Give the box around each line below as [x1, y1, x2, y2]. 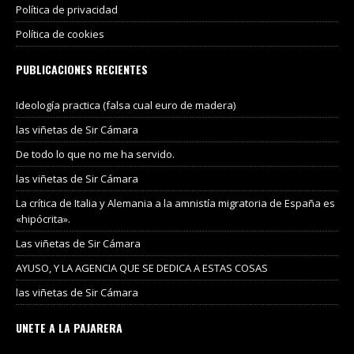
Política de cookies [16, 27, 104, 42]
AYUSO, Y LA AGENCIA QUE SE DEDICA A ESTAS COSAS [16, 261, 268, 276]
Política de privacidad [16, 2, 118, 17]
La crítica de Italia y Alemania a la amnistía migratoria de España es [16, 196, 335, 211]
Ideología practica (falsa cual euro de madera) [16, 98, 235, 113]
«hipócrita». [16, 212, 70, 227]
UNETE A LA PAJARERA [16, 319, 122, 337]
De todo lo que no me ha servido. [16, 147, 175, 162]
